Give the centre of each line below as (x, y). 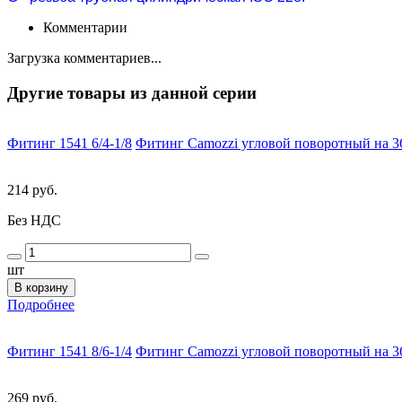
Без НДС (34, 221)
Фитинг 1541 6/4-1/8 (70, 144)
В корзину (41, 288)
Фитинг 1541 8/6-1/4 (70, 352)
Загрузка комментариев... (84, 57)
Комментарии (85, 27)
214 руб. (32, 190)
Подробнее (41, 305)
